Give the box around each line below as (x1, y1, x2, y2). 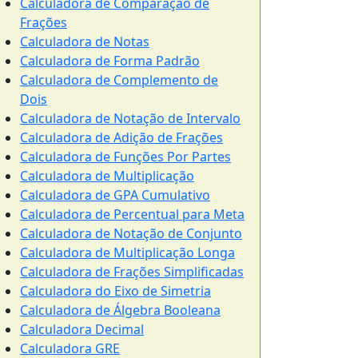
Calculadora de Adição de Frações (20, 129, 223, 146)
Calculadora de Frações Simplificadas (20, 263, 244, 280)
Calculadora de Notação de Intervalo (20, 109, 241, 127)
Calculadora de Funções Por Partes (20, 148, 231, 165)
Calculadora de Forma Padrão (20, 52, 200, 70)
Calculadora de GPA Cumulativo (20, 186, 210, 204)
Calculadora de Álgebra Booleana (20, 301, 221, 319)
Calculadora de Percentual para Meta (20, 205, 245, 223)
